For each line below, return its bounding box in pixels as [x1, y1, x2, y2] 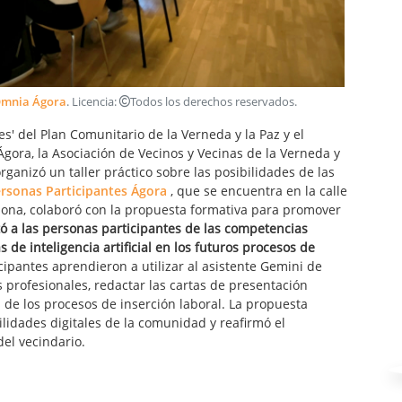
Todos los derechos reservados [130, 93, 294, 109]
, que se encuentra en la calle [167, 181, 347, 199]
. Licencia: [66, 93, 119, 109]
